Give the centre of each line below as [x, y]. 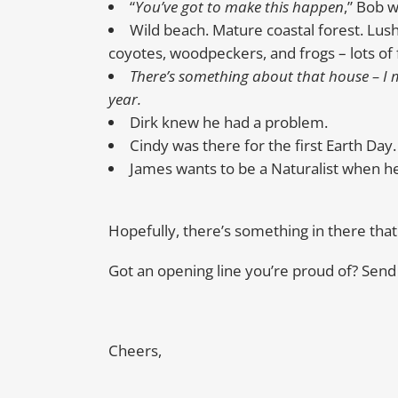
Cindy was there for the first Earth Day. [263, 146]
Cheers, [135, 351]
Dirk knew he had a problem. [229, 123]
